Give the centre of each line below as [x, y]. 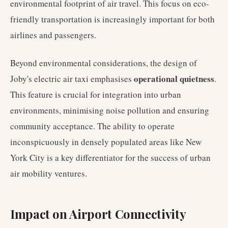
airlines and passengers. [53, 35]
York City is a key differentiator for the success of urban [110, 158]
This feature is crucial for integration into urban [96, 94]
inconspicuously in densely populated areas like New [106, 142]
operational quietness [174, 79]
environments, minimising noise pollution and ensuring [110, 110]
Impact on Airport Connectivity [98, 214]
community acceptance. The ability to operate [92, 126]
